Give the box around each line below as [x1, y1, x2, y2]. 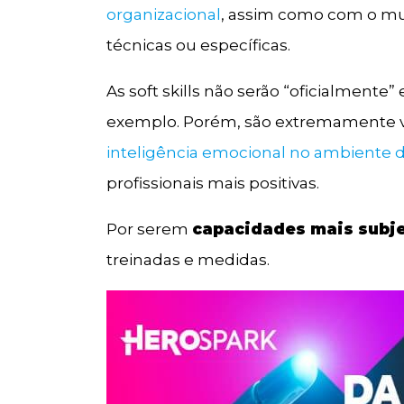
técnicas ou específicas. [106, 35, 291, 54]
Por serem [106, 219, 193, 238]
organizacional [106, 5, 222, 23]
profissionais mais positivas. [106, 173, 320, 192]
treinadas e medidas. [106, 250, 271, 269]
